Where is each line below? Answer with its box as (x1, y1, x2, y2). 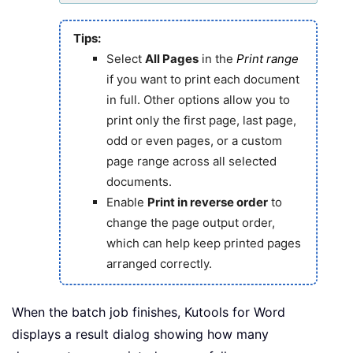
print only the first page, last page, (106, 113, 296, 128)
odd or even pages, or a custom (106, 133, 282, 149)
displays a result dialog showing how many (12, 325, 269, 342)
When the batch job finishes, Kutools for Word (12, 303, 285, 320)
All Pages (144, 51, 199, 67)
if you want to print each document (106, 72, 299, 87)
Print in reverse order (147, 195, 268, 210)
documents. (106, 174, 172, 190)
